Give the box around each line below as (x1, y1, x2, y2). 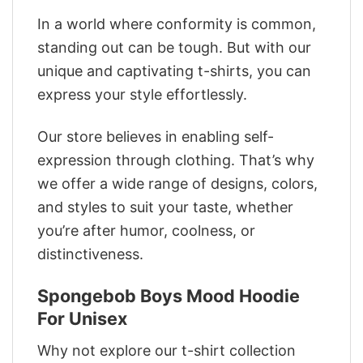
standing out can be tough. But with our (37, 38, 311, 56)
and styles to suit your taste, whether (37, 198, 293, 216)
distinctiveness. (37, 245, 143, 263)
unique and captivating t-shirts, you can (37, 62, 311, 79)
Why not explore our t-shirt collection (37, 342, 296, 360)
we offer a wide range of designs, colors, (37, 174, 318, 192)
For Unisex (37, 308, 127, 330)
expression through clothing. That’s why (37, 151, 314, 169)
